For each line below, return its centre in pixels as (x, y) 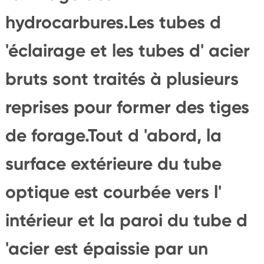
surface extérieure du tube (113, 164)
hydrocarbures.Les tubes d (113, 22)
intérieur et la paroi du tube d (126, 220)
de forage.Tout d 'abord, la (113, 135)
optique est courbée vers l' (113, 192)
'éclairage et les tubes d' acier (127, 50)
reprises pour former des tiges (127, 107)
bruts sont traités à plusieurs (122, 79)
